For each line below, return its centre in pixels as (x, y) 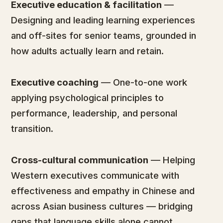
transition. (32, 128)
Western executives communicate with (95, 175)
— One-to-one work (143, 82)
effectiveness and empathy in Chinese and (103, 191)
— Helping (172, 160)
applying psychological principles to (87, 98)
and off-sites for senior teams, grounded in (104, 35)
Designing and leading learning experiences (103, 20)
